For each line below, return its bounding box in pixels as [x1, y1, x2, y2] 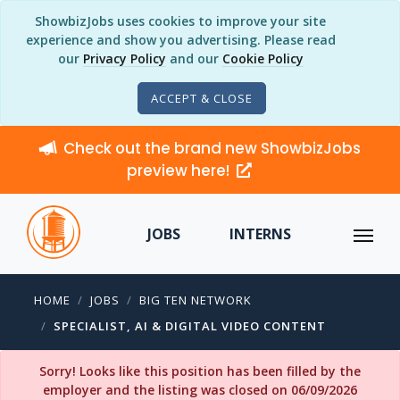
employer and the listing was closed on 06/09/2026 [43, 381, 357, 398]
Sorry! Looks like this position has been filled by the [39, 362, 361, 379]
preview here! [127, 160, 233, 181]
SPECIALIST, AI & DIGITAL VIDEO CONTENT [54, 318, 326, 334]
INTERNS [229, 224, 291, 244]
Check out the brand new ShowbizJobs [63, 137, 361, 159]
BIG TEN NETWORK [139, 292, 252, 308]
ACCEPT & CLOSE [151, 90, 253, 106]
